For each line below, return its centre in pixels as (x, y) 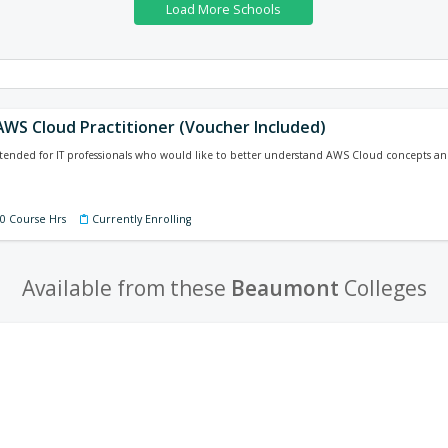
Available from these (126, 288)
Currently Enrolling (141, 219)
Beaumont (284, 288)
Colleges (382, 288)
